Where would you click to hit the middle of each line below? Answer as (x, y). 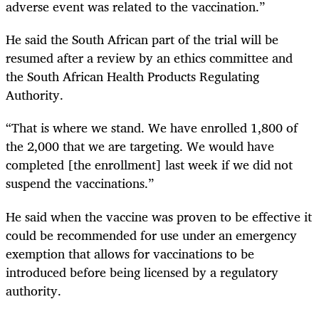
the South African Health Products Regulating (132, 77)
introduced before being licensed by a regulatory (142, 272)
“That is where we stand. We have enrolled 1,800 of (152, 128)
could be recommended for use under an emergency (151, 235)
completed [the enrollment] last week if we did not (149, 165)
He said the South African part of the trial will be (142, 40)
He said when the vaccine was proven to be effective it (159, 216)
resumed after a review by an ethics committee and (149, 58)
